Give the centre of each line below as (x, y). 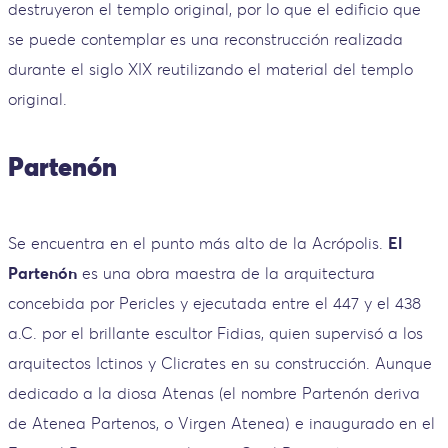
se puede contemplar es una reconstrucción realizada (205, 39)
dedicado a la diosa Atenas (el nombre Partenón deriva (214, 393)
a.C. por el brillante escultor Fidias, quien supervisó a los (215, 333)
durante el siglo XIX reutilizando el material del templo (210, 69)
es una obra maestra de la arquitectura (226, 273)
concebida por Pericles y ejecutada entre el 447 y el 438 (214, 303)
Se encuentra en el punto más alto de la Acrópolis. (198, 243)
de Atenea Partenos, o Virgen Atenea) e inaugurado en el (221, 423)
